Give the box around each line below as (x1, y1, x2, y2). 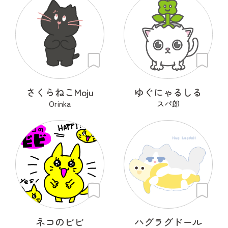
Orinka (48, 98, 71, 109)
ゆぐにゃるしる (134, 84, 203, 99)
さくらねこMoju (25, 84, 94, 99)
